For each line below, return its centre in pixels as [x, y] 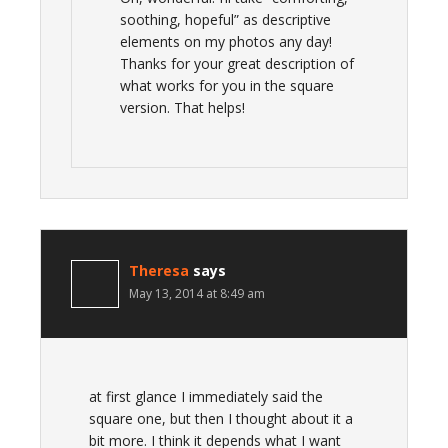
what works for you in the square [227, 85]
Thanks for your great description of [237, 63]
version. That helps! [182, 107]
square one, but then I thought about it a [221, 418]
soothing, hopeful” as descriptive [225, 19]
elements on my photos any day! [226, 41]
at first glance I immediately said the [206, 396]
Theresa [159, 270]
